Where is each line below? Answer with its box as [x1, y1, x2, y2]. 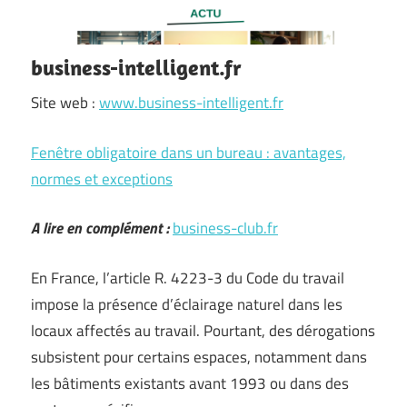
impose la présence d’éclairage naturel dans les [31, 292, 342, 316]
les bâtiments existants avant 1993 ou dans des [31, 371, 349, 395]
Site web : [31, 91, 99, 114]
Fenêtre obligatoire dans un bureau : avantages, [31, 140, 346, 164]
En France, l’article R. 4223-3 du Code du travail [31, 265, 344, 290]
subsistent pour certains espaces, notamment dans [31, 344, 367, 369]
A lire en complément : [31, 216, 169, 240]
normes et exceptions [31, 166, 173, 191]
